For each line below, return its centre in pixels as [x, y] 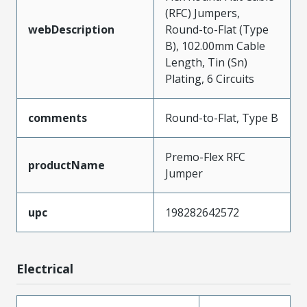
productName [66, 165]
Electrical [45, 268]
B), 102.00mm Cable [215, 46]
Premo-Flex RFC [205, 157]
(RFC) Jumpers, [202, 13]
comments [58, 118]
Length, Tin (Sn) [206, 62]
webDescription [71, 29]
